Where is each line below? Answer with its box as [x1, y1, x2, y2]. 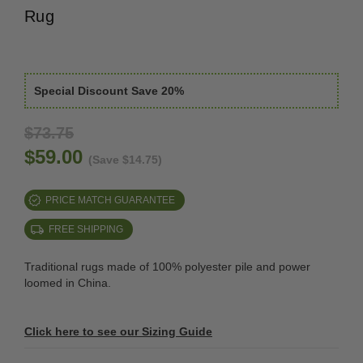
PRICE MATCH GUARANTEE [45, 195, 175, 205]
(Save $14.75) [88, 153, 162, 166]
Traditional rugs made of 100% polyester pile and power [24, 260, 310, 273]
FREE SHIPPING [49, 224, 123, 234]
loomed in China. [24, 276, 111, 289]
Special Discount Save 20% [34, 84, 184, 97]
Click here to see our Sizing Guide [24, 325, 212, 338]
